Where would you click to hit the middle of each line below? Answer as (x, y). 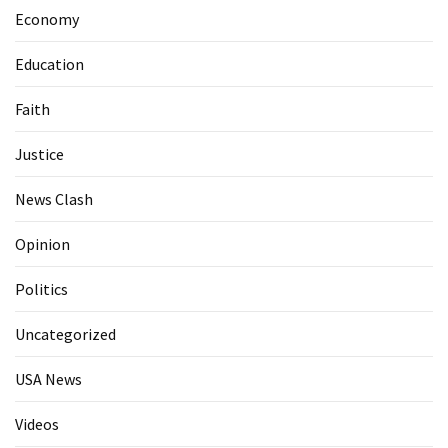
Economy (47, 19)
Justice (39, 154)
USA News (48, 379)
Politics (41, 289)
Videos (37, 424)
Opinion (42, 244)
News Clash (54, 199)
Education (49, 64)
